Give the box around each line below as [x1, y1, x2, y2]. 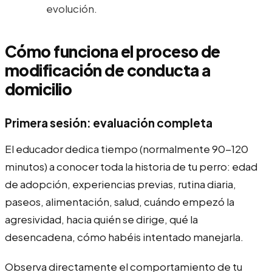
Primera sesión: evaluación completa [5, 115, 212, 130]
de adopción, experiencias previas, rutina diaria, [5, 177, 236, 191]
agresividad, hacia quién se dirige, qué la [5, 212, 198, 226]
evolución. [46, 1, 97, 15]
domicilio [5, 78, 72, 99]
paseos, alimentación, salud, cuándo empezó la [5, 194, 234, 208]
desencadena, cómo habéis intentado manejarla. [5, 229, 243, 243]
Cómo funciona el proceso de [5, 41, 220, 61]
